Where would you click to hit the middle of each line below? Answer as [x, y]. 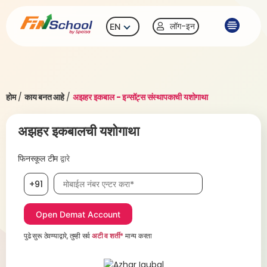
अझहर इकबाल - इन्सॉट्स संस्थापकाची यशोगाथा [140, 97]
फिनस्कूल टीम [38, 159]
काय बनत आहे [44, 97]
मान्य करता [138, 236]
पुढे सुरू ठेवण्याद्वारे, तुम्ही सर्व [58, 236]
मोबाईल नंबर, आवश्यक [86, 178]
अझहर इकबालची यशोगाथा [79, 131]
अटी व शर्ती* [108, 236]
